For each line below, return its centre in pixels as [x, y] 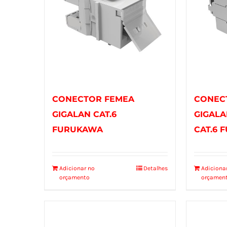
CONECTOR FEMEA [93, 99]
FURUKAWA [78, 130]
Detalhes [156, 168]
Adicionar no [77, 168]
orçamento [74, 178]
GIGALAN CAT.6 [84, 115]
